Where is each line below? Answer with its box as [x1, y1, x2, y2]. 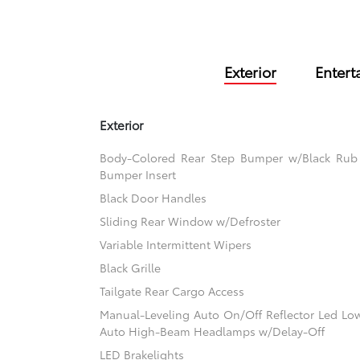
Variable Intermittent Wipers [100, 236, 252, 253]
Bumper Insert [100, 166, 177, 183]
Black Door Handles [100, 190, 207, 207]
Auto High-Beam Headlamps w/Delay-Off [100, 323, 325, 340]
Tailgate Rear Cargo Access [100, 283, 245, 300]
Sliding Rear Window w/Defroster [100, 213, 281, 230]
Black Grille [100, 260, 162, 276]
